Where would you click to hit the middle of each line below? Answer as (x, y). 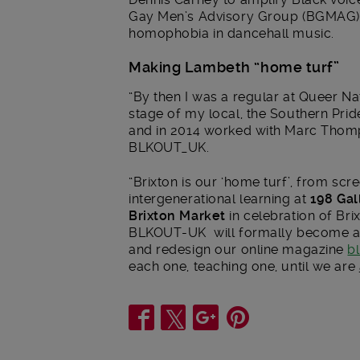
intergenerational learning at (219, 198)
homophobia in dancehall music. (231, 33)
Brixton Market (177, 215)
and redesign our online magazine (238, 249)
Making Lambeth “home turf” (234, 67)
